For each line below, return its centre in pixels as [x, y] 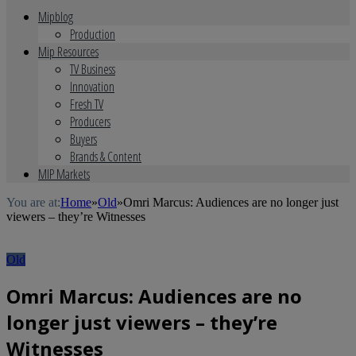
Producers [90, 122]
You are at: [33, 202]
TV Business [93, 69]
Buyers [83, 139]
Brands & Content [106, 157]
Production [93, 34]
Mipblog [56, 17]
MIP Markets [64, 174]
